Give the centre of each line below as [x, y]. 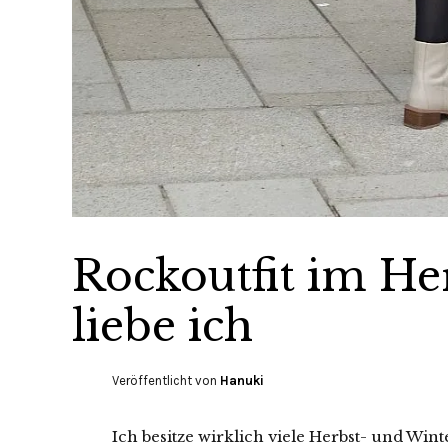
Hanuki [242, 380]
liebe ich [162, 325]
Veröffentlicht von [166, 380]
